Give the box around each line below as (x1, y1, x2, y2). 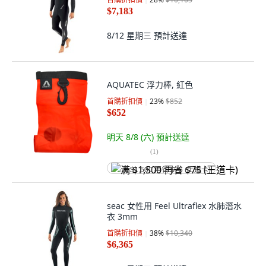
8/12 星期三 (107, 30, 154, 41)
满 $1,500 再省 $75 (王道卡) (121, 166, 211, 174)
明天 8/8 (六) (107, 131, 156, 142)
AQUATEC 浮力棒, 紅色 (107, 79, 193, 90)
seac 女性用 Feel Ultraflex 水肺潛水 (107, 200, 242, 211)
